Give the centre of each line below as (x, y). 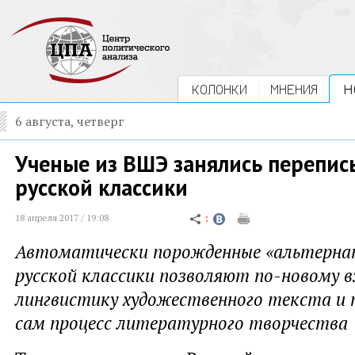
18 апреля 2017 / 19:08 (62, 218)
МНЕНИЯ (294, 89)
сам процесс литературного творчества (181, 323)
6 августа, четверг (70, 121)
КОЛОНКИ (219, 89)
